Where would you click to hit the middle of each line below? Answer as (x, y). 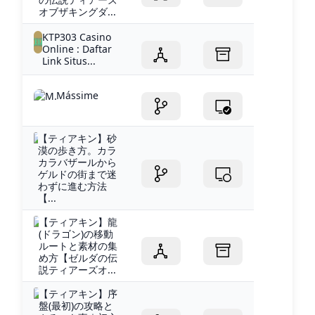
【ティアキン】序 (78, 293)
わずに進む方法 (73, 186)
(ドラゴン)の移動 (76, 233)
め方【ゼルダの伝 (78, 257)
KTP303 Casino (77, 37)
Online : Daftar (77, 49)
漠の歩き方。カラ (78, 150)
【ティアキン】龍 (78, 221)
